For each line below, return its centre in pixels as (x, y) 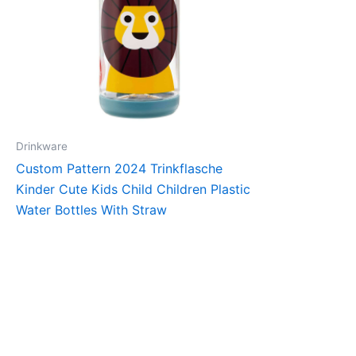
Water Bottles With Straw (91, 210)
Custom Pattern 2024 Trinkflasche (119, 169)
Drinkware (42, 146)
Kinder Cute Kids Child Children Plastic (133, 190)
